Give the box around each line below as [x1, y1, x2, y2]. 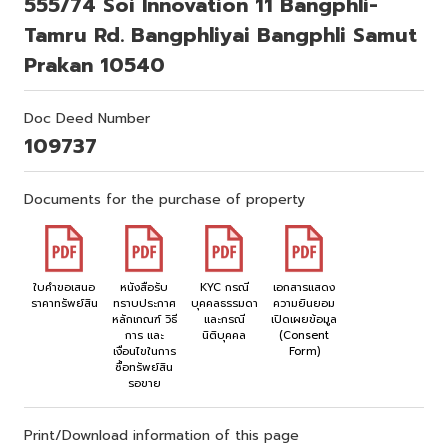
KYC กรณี [199, 279, 249, 297]
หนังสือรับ [120, 279, 168, 297]
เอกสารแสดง [273, 279, 335, 297]
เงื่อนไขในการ [112, 343, 176, 361]
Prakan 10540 [24, 50, 165, 81]
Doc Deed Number [24, 108, 150, 130]
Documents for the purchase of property [24, 189, 305, 211]
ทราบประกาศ [112, 295, 176, 313]
